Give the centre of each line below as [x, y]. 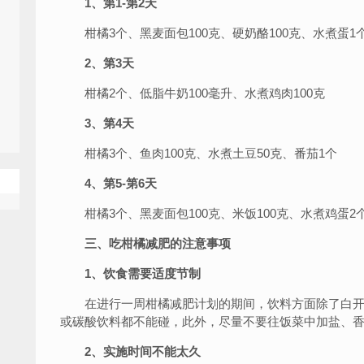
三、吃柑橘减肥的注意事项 [158, 243]
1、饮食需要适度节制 [130, 273]
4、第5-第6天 [121, 183]
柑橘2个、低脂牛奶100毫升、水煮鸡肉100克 [193, 93]
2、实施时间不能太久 [143, 351]
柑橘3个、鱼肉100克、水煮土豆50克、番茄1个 [199, 153]
